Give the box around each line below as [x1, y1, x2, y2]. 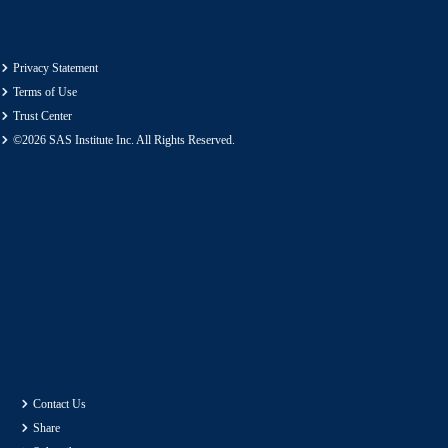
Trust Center [13, 109, 73, 124]
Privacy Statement [13, 61, 99, 76]
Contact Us [33, 397, 87, 412]
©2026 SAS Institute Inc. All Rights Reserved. [13, 133, 236, 148]
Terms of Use [13, 85, 78, 100]
